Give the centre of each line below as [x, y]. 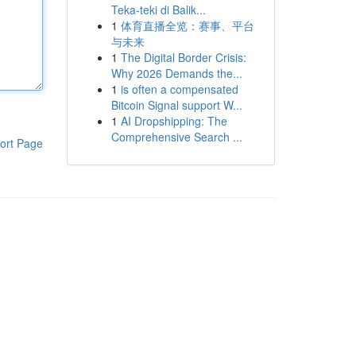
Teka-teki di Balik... [158, 10]
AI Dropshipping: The [174, 121]
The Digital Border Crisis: [183, 57]
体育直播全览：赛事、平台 [187, 25]
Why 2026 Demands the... [176, 73]
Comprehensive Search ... [176, 137]
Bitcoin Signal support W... [176, 105]
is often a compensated [179, 89]
